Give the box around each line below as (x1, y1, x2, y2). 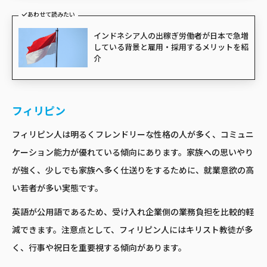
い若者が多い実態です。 (12, 182, 103, 194)
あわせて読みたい (27, 11, 75, 19)
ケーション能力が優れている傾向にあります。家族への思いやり (12, 147, 253, 158)
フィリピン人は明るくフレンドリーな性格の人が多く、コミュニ (12, 129, 254, 140)
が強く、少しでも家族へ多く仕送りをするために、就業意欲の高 (12, 164, 254, 176)
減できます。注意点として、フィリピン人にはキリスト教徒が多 (12, 224, 253, 235)
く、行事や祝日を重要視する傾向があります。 (12, 242, 187, 253)
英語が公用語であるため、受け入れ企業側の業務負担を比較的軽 (12, 206, 254, 218)
